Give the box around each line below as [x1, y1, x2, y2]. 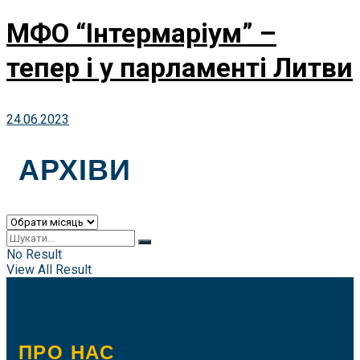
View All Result [6, 262, 92, 278]
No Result [6, 247, 62, 263]
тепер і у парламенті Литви [6, 51, 353, 84]
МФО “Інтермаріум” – [6, 17, 276, 49]
